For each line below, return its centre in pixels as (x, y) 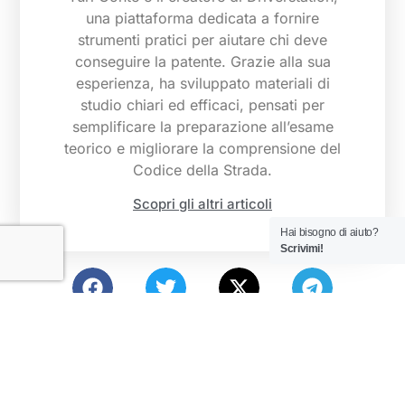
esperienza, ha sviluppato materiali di (202, 83)
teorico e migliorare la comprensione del (202, 148)
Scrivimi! (302, 249)
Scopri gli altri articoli (202, 203)
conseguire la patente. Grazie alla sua (202, 61)
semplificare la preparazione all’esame (202, 126)
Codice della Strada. (202, 170)
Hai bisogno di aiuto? (330, 232)
